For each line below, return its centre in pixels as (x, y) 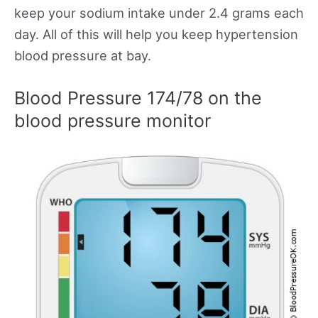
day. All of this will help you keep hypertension (156, 34)
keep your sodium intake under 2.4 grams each (159, 13)
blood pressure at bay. (83, 56)
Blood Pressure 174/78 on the (138, 98)
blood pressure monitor (113, 121)
